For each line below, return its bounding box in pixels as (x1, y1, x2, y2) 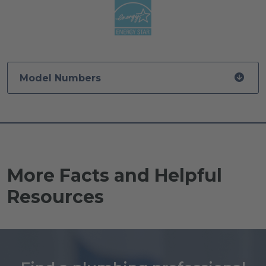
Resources (7, 186, 104, 208)
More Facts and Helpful (7, 164, 222, 187)
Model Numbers (20, 72, 101, 84)
